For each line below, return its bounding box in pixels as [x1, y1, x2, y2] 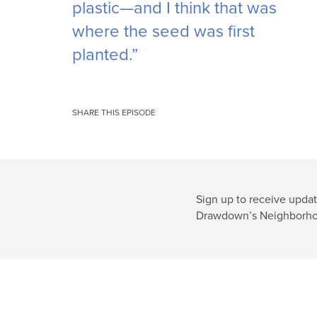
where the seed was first [72, 18, 255, 43]
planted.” [72, 42, 138, 67]
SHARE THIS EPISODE [72, 106, 156, 119]
